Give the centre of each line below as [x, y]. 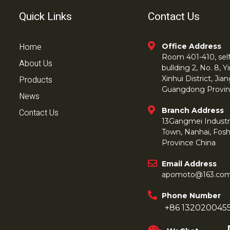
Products [36, 80]
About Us [36, 64]
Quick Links [46, 17]
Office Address [192, 46]
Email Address [189, 164]
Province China [189, 143]
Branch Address [193, 111]
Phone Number [191, 196]
